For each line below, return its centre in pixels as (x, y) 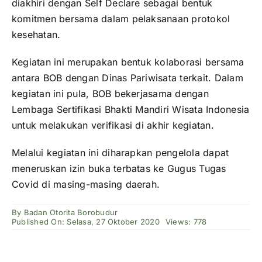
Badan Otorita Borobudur (71, 213)
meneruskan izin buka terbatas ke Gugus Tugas (119, 169)
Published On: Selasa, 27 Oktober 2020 (86, 222)
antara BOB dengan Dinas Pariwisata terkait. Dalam (127, 78)
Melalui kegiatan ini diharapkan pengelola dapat (120, 153)
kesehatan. (36, 35)
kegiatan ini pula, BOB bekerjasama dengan (110, 94)
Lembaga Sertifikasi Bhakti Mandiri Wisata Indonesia (131, 110)
